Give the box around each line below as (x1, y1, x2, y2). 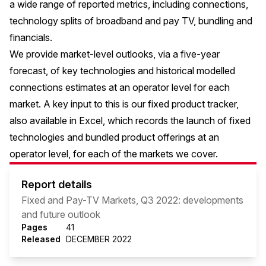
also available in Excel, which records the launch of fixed (9, 115, 251, 126)
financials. (9, 31, 52, 43)
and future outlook (21, 208, 100, 220)
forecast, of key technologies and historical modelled (9, 65, 235, 77)
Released (21, 234, 61, 244)
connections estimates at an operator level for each (9, 81, 230, 93)
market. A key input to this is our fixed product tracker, (9, 98, 239, 110)
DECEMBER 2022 (66, 234, 132, 244)
